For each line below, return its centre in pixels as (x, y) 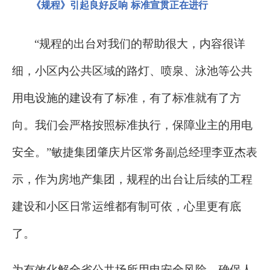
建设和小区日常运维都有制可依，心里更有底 (127, 207)
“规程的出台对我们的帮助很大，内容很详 (140, 44)
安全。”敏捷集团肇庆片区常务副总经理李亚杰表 (135, 152)
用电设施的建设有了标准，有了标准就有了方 (127, 98)
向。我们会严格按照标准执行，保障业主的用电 (132, 125)
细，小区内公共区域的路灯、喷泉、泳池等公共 (132, 71)
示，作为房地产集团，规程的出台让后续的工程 (132, 180)
